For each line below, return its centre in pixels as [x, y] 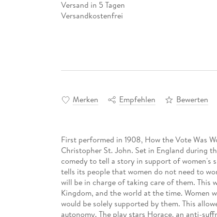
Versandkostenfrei [92, 15]
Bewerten [192, 100]
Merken [85, 100]
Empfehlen [137, 100]
